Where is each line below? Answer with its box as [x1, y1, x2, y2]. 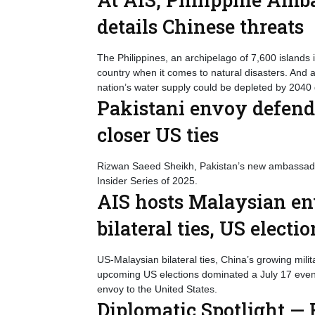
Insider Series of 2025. [97, 175, 198, 186]
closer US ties [97, 122, 219, 147]
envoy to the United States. [97, 283, 217, 295]
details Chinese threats [97, 14, 304, 39]
